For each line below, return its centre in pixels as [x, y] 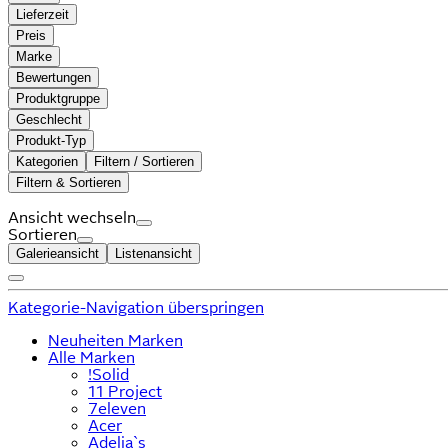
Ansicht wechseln [72, 217]
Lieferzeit [42, 14]
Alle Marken [91, 357]
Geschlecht [49, 119]
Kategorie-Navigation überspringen [136, 307]
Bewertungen [53, 77]
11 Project [125, 391]
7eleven [117, 408]
